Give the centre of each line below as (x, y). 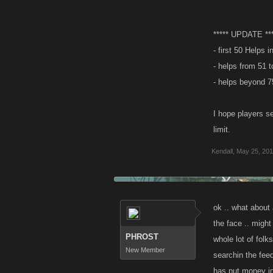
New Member (145, 250)
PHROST (142, 237)
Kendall (222, 151)
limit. (222, 129)
